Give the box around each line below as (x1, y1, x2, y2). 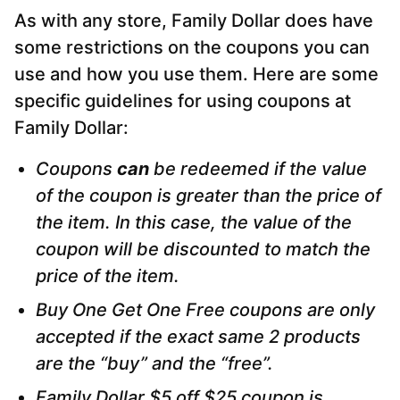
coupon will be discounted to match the (36, 238, 371, 261)
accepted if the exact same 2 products (36, 326, 361, 348)
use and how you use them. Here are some (14, 63, 379, 86)
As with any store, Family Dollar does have (14, 10, 373, 32)
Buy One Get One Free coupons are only (36, 299, 375, 321)
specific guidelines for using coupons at (14, 90, 351, 112)
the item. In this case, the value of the (36, 212, 352, 234)
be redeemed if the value (149, 158, 367, 180)
